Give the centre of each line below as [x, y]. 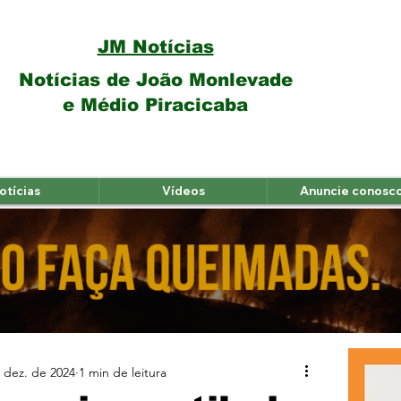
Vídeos [183, 191]
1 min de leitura [123, 372]
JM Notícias [155, 47]
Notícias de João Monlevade [155, 80]
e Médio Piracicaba [155, 105]
